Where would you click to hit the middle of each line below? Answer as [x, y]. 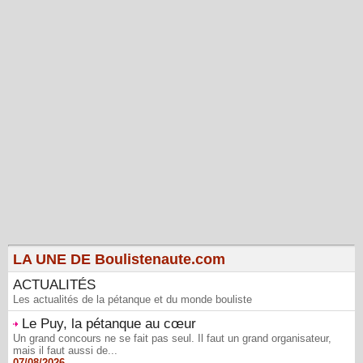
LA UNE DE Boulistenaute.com [119, 259]
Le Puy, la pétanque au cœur [109, 323]
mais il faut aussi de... [65, 350]
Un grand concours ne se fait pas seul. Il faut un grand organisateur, [172, 338]
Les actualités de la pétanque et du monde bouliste [132, 299]
